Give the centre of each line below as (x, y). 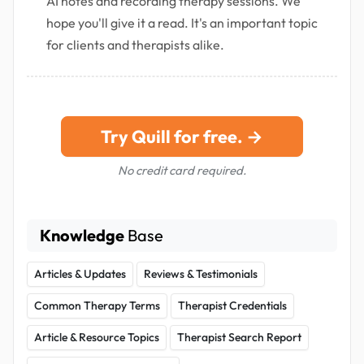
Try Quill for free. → (182, 137)
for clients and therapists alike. (135, 45)
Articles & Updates (80, 274)
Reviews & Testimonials (201, 274)
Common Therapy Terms (97, 306)
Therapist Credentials (232, 306)
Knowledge (82, 236)
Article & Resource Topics (97, 338)
